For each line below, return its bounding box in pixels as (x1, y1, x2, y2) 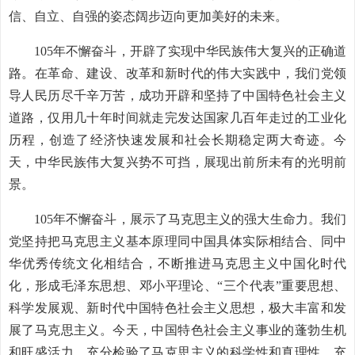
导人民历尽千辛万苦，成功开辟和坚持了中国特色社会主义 (9, 89, 346, 102)
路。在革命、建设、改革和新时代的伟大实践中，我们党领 (9, 67, 346, 80)
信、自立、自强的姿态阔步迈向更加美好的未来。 (9, 10, 288, 23)
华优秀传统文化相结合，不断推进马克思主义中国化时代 (9, 257, 346, 270)
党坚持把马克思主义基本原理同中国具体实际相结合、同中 (9, 235, 346, 248)
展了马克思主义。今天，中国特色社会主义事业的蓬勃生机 (9, 323, 346, 337)
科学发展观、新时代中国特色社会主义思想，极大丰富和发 (9, 301, 346, 315)
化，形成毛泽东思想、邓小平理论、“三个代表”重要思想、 (9, 279, 346, 292)
